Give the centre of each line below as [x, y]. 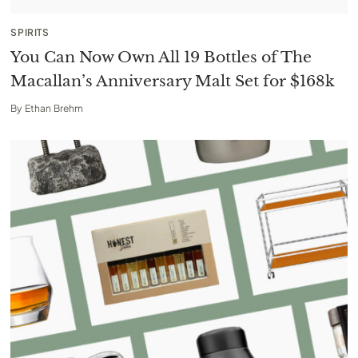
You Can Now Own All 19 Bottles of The [161, 57]
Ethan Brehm [54, 108]
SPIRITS [30, 32]
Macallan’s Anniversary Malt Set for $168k [173, 81]
